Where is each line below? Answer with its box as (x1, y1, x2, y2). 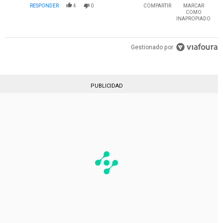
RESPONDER (30, 3, 59, 9)
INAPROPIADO (176, 16, 211, 22)
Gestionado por (131, 44, 174, 51)
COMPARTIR (143, 3, 171, 9)
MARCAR (183, 3, 204, 9)
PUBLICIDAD (90, 83, 123, 90)
